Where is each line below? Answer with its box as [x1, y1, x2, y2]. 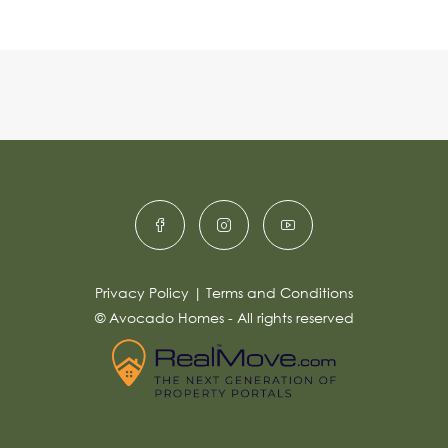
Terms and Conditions [206, 283, 353, 301]
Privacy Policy [95, 283, 189, 301]
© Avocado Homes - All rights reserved [94, 308, 354, 326]
